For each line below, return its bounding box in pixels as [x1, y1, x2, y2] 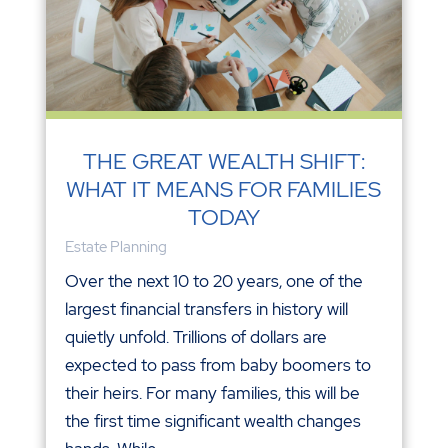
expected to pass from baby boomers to [64, 353, 371, 376]
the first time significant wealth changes [64, 409, 361, 432]
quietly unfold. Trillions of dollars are [64, 325, 327, 348]
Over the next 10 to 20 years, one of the [64, 269, 363, 292]
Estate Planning [64, 236, 167, 257]
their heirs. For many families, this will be [64, 381, 360, 404]
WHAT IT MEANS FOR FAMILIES [66, 174, 382, 204]
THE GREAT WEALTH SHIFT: [82, 146, 365, 176]
